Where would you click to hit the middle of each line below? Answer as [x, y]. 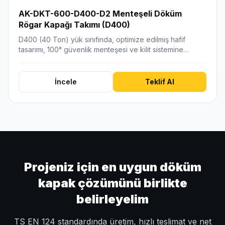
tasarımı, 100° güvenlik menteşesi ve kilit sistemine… [104, 50]
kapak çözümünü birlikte [113, 183]
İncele [66, 82]
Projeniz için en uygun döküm [113, 167]
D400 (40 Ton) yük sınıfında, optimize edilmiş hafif [102, 40]
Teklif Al [160, 82]
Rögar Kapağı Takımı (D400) [74, 25]
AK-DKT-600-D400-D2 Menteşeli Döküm [100, 14]
